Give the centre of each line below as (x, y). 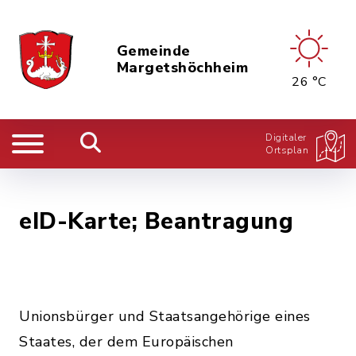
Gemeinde (153, 51)
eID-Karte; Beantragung (156, 221)
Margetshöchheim (182, 68)
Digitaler (286, 137)
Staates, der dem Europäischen (126, 342)
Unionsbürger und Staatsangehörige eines (165, 316)
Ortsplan (287, 150)
